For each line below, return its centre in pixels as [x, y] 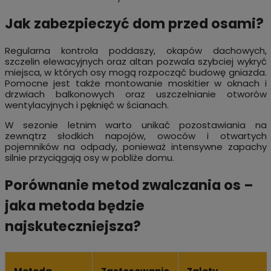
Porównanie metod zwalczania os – [129, 185]
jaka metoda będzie [74, 205]
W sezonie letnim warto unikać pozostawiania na [135, 125]
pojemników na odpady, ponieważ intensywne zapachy [135, 147]
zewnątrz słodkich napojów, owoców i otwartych [135, 136]
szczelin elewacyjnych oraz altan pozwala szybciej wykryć [135, 62]
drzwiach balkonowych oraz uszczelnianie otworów [135, 94]
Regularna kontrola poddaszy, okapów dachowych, [135, 51]
